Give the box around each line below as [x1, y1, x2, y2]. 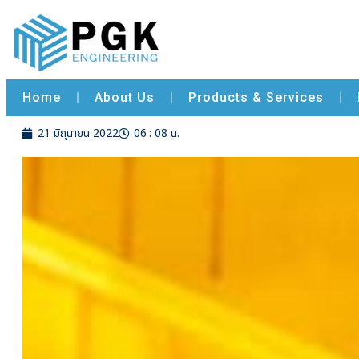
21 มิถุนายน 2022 [38, 125, 119, 142]
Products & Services [188, 89, 324, 105]
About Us [95, 89, 155, 105]
